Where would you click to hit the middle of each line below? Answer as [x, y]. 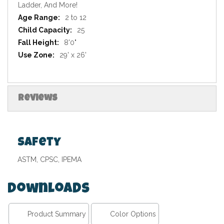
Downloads [48, 190]
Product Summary [57, 214]
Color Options [133, 214]
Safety [39, 143]
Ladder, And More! [48, 5]
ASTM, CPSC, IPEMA [49, 160]
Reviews [38, 99]
